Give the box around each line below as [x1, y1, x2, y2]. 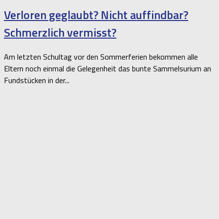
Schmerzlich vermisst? [4, 23, 116, 42]
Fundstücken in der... [4, 74, 69, 87]
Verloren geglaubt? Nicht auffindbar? [4, 6, 188, 24]
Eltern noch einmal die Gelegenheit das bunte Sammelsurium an [4, 63, 211, 75]
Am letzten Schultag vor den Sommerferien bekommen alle [4, 51, 198, 63]
